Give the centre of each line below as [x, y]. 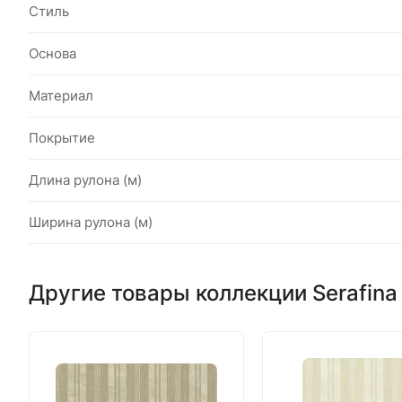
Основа [52, 53]
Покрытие [62, 138]
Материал [61, 96]
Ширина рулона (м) [91, 222]
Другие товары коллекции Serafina [213, 293]
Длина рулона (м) [85, 180]
